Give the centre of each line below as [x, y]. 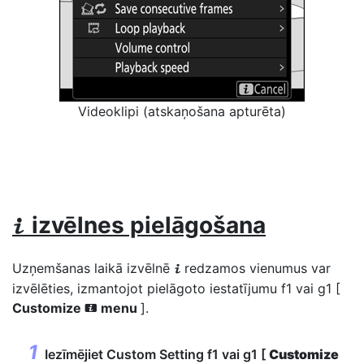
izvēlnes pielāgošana [149, 225]
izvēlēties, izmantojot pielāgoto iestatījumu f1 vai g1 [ [176, 288]
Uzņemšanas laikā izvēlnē [93, 268]
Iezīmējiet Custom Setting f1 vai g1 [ [157, 354]
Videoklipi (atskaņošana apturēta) [182, 111]
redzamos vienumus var [258, 268]
